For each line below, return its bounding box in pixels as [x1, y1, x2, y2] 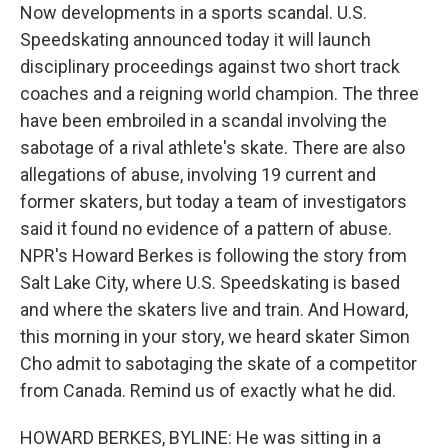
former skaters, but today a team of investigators [20, 191, 407, 212]
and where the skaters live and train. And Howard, [20, 299, 408, 320]
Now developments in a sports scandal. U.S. [20, 2, 367, 23]
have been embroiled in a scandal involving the [20, 110, 387, 131]
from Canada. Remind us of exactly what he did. [20, 380, 396, 401]
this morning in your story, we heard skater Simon [20, 326, 410, 347]
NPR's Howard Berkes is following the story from [20, 245, 407, 266]
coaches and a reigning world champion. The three [20, 83, 419, 104]
